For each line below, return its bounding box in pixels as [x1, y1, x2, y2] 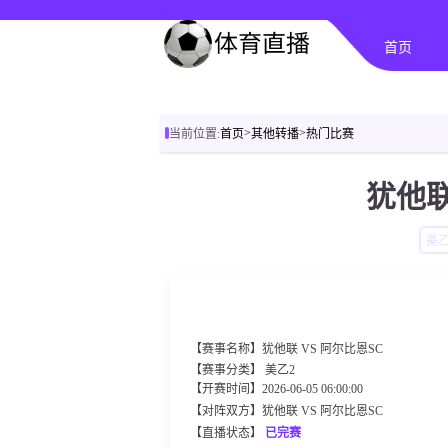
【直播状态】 [190, 426, 265, 440]
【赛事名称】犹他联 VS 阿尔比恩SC [190, 342, 383, 356]
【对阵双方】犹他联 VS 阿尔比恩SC [190, 404, 383, 418]
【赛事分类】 [190, 363, 265, 377]
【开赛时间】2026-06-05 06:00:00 [190, 382, 363, 396]
